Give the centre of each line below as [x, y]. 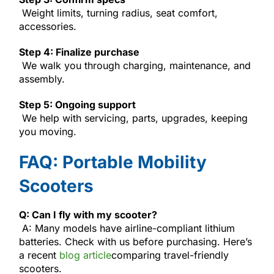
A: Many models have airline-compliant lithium [127, 228]
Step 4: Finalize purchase [79, 52]
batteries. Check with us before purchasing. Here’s [135, 241]
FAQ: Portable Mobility [113, 162]
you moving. [47, 131]
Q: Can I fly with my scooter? [88, 214]
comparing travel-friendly [170, 255]
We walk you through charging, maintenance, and [135, 65]
